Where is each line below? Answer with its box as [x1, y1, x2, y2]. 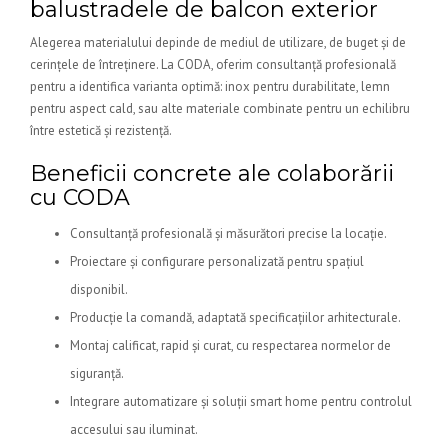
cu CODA [30, 184, 130, 211]
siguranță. [70, 365, 124, 382]
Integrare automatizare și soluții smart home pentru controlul [70, 393, 412, 410]
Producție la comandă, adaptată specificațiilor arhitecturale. [70, 309, 401, 326]
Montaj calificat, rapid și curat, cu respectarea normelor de [70, 337, 391, 354]
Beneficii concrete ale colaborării [30, 160, 394, 187]
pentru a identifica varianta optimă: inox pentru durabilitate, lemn [30, 78, 390, 95]
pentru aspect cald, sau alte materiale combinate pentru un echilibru [30, 100, 410, 117]
